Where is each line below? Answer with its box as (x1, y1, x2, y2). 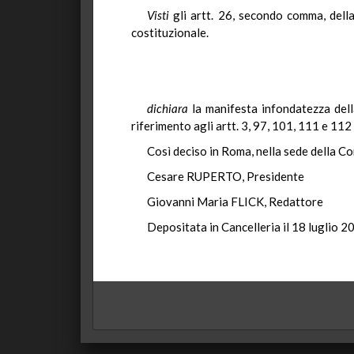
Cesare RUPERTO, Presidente (147, 169, 304, 183)
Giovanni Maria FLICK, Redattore (147, 194, 323, 209)
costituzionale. (131, 25, 209, 40)
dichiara (147, 101, 188, 115)
